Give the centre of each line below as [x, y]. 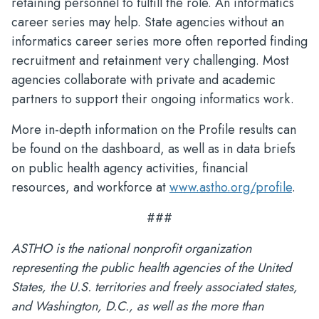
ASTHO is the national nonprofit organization [131, 249]
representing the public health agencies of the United [151, 268]
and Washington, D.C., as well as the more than [137, 306]
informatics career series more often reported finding [159, 41]
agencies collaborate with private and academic [143, 80]
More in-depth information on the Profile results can [154, 130]
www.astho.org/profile [231, 187]
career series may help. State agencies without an [148, 22]
